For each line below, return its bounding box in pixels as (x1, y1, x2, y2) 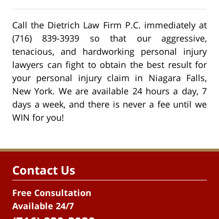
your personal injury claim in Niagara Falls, (12, 71, 207, 84)
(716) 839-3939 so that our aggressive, (12, 32, 207, 44)
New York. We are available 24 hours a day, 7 (12, 85, 207, 97)
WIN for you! (12, 111, 64, 123)
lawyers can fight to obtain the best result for (12, 58, 207, 70)
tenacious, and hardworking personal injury (12, 45, 207, 57)
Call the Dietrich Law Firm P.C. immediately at (12, 19, 207, 31)
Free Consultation (12, 187, 91, 199)
